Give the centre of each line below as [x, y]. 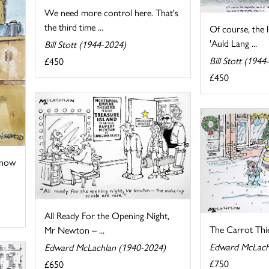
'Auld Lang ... [233, 43]
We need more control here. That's [112, 13]
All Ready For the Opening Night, [107, 216]
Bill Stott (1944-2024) [86, 44]
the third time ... [74, 27]
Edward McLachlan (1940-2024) [105, 247]
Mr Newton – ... [75, 230]
